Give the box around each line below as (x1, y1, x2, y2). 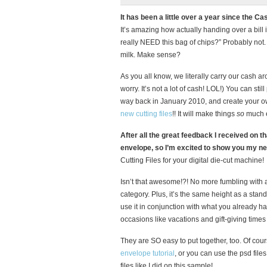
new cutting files (120, 109, 172, 118)
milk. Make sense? (120, 50, 181, 59)
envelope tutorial (120, 249, 175, 257)
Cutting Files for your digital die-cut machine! (120, 156, 264, 164)
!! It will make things (172, 109, 237, 118)
